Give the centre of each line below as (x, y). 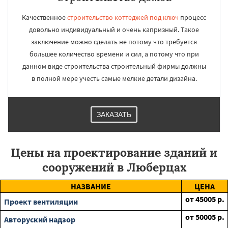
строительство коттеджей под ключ (123, 17)
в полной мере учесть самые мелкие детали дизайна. (114, 78)
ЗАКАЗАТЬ (114, 115)
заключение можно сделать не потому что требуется (114, 42)
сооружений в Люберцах (114, 167)
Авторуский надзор (40, 219)
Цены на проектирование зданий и (114, 152)
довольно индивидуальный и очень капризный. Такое (114, 30)
